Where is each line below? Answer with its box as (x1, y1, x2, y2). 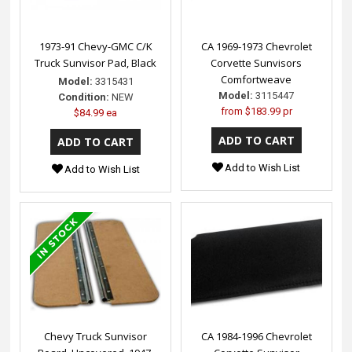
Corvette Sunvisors (211, 55, 302, 70)
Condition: (57, 90, 109, 103)
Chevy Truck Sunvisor (44, 328, 148, 343)
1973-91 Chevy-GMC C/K (38, 38, 152, 53)
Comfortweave (221, 71, 292, 86)
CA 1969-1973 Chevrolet (200, 38, 312, 53)
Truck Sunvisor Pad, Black (35, 55, 157, 70)
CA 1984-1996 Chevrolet (200, 328, 312, 343)
